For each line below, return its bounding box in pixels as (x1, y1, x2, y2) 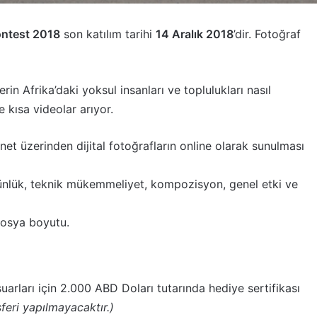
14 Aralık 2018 (156, 26, 234, 41)
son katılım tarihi (60, 26, 156, 41)
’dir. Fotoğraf (234, 26, 301, 41)
